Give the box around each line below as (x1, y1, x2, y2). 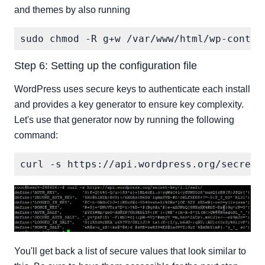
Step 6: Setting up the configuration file (14, 60, 197, 72)
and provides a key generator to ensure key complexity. (14, 99, 244, 109)
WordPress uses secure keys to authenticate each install (14, 84, 250, 94)
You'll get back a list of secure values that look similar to (14, 246, 246, 257)
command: (14, 130, 58, 140)
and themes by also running (14, 5, 130, 15)
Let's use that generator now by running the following (14, 115, 234, 125)
